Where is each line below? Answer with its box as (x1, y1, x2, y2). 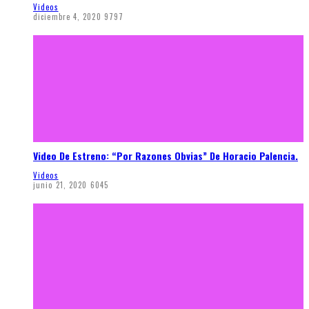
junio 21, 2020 (33, 179, 88, 191)
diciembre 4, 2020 (33, 10, 101, 22)
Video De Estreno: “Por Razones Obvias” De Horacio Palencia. (33, 148, 298, 163)
